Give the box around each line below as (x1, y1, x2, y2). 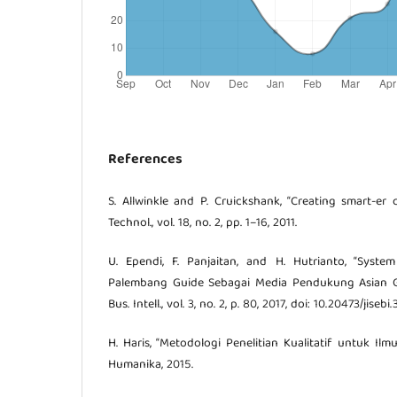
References (108, 147, 183, 173)
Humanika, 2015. (108, 354, 193, 376)
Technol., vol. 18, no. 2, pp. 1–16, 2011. (108, 212, 297, 234)
